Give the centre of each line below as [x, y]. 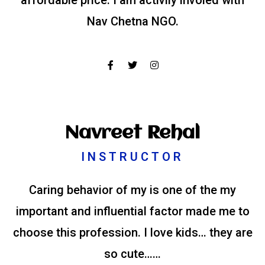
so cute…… [132, 254]
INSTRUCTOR [132, 157]
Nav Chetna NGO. [132, 22]
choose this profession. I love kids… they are [132, 233]
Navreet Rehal [132, 134]
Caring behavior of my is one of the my [132, 190]
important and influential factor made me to [132, 211]
